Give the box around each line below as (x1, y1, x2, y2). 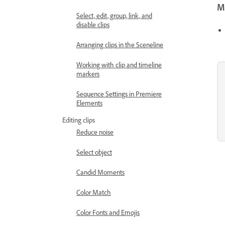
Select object (76, 148, 112, 156)
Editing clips (62, 116, 95, 124)
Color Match (76, 188, 111, 196)
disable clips (76, 20, 109, 29)
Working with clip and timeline (76, 60, 162, 69)
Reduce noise (76, 128, 114, 136)
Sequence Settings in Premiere (76, 89, 162, 98)
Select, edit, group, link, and (76, 11, 152, 20)
